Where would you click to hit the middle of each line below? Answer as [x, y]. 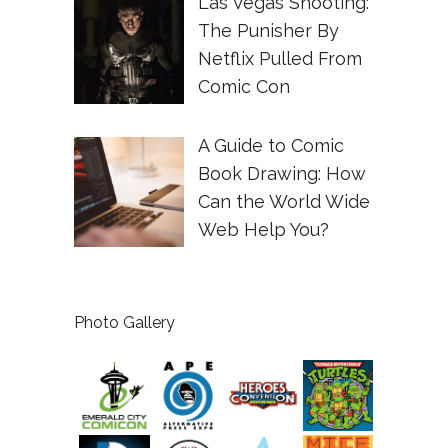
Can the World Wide [283, 201]
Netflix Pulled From [279, 58]
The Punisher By [268, 30]
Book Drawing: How [281, 173]
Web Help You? [263, 229]
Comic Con [243, 86]
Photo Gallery [124, 323]
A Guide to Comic [270, 145]
